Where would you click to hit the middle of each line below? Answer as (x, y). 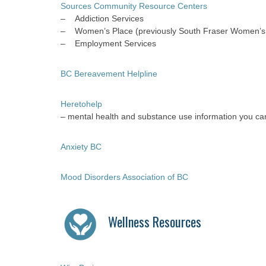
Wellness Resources (155, 221)
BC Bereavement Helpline (109, 74)
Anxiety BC (81, 147)
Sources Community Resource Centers (134, 6)
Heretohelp (83, 104)
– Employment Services (108, 43)
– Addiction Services (102, 18)
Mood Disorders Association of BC (124, 177)
